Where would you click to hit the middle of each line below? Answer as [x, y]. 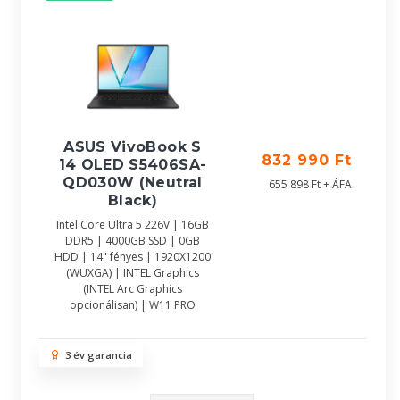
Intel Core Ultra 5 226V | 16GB [133, 225]
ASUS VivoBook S [133, 147]
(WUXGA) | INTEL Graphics [133, 273]
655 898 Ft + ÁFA [310, 184]
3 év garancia [96, 355]
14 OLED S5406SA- [133, 165]
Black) [133, 200]
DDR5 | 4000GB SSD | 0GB [133, 241]
